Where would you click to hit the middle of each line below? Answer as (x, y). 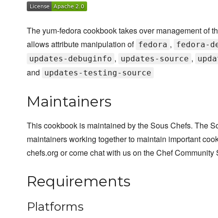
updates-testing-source (98, 73)
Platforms (55, 207)
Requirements (79, 182)
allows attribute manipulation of (81, 44)
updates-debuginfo (71, 59)
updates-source (155, 59)
